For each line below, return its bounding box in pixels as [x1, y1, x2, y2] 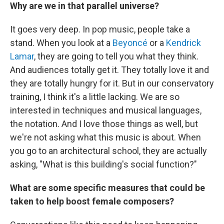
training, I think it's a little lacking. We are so [10, 91, 179, 102]
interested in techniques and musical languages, [10, 105, 201, 115]
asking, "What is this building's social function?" [10, 159, 197, 169]
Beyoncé [112, 37, 147, 48]
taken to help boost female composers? [10, 196, 174, 206]
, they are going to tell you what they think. [34, 51, 198, 61]
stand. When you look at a [10, 37, 112, 48]
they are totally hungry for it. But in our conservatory [10, 78, 214, 88]
